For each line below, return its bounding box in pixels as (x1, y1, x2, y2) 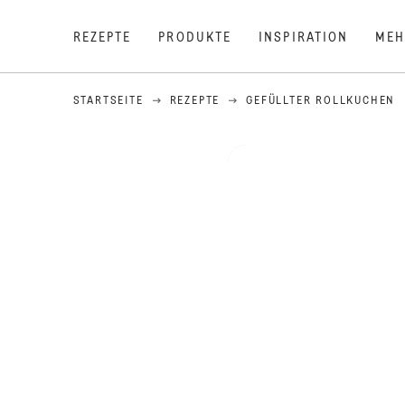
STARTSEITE (72, 96, 144, 107)
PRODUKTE (158, 32, 232, 44)
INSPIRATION (259, 32, 349, 44)
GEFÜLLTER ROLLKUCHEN (246, 96, 396, 107)
